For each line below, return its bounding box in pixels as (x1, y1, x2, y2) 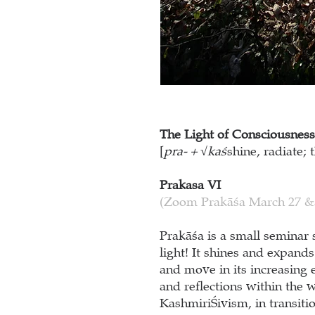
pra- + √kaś (164, 143, 226, 160)
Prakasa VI (160, 177, 221, 193)
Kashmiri (160, 295, 211, 311)
